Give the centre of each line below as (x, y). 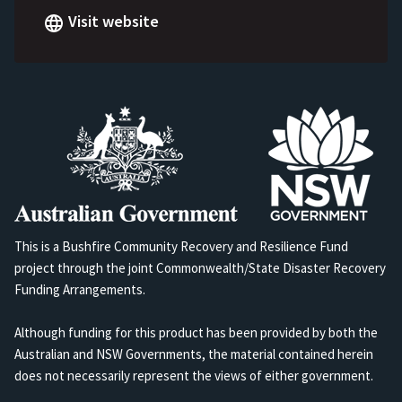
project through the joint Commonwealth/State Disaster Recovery (200, 268)
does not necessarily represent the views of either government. (194, 376)
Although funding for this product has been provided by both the (196, 333)
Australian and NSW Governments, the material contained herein (194, 354)
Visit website (114, 22)
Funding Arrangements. (80, 290)
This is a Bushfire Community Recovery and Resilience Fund (181, 247)
